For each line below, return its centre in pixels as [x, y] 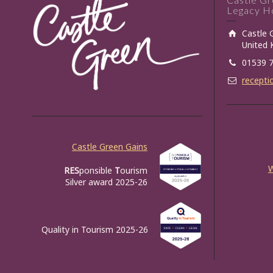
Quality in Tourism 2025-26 [95, 230]
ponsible [97, 171]
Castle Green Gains [110, 147]
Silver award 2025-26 [106, 182]
